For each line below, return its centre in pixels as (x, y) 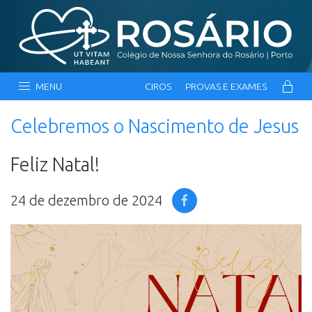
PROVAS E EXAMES (226, 86)
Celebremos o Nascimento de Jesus (155, 126)
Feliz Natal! (55, 164)
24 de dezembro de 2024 (86, 200)
